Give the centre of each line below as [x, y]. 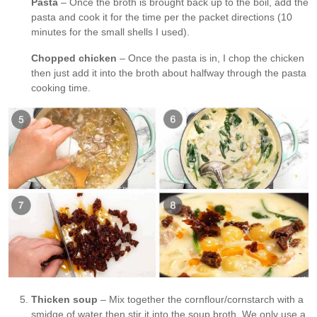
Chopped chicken [74, 58]
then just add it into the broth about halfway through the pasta [169, 73]
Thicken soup [64, 299]
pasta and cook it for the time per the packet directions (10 [162, 17]
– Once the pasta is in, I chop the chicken [211, 58]
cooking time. [61, 88]
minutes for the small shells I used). [110, 32]
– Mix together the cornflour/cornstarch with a [201, 299]
